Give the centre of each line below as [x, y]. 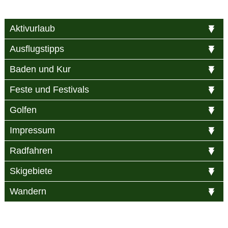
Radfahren [31, 150]
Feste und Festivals [49, 89]
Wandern [28, 191]
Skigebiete [31, 171]
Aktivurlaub [32, 28]
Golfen [23, 110]
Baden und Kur [40, 69]
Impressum [32, 130]
